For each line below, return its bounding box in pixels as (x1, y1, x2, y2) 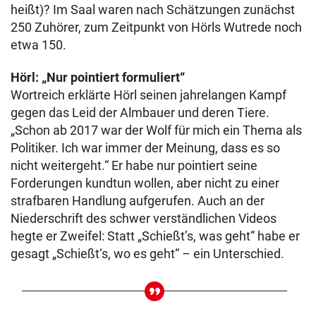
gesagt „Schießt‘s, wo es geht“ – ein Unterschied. (11, 246, 284, 262)
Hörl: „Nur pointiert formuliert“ (11, 70, 185, 85)
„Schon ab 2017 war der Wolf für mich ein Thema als (11, 123, 302, 138)
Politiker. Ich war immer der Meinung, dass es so (11, 140, 280, 156)
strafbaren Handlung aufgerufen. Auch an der (11, 193, 265, 209)
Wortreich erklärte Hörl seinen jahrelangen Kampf (11, 87, 286, 103)
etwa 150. (11, 37, 66, 53)
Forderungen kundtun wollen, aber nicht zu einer (11, 176, 279, 191)
